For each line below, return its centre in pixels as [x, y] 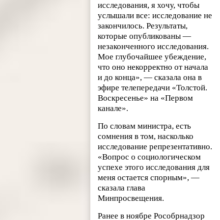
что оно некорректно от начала [153, 67]
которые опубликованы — [145, 36]
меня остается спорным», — [149, 178]
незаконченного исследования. [153, 47]
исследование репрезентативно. [155, 147]
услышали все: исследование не [155, 16]
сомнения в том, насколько [146, 137]
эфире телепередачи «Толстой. [153, 88]
